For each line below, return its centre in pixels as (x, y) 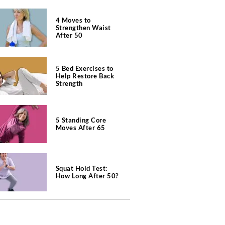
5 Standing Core (81, 120)
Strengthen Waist (83, 27)
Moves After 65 (80, 128)
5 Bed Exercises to (84, 68)
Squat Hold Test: (81, 168)
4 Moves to (73, 20)
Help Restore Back (85, 76)
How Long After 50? (87, 176)
